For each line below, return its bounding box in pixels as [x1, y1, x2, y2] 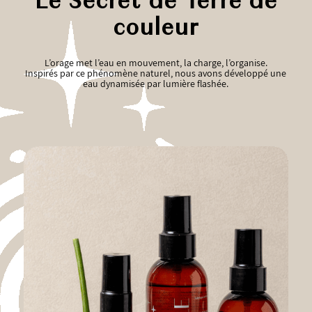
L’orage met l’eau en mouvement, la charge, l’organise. [44, 56, 267, 70]
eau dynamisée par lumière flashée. [83, 77, 229, 91]
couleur [113, 17, 199, 42]
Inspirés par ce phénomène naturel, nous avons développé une [25, 67, 287, 80]
